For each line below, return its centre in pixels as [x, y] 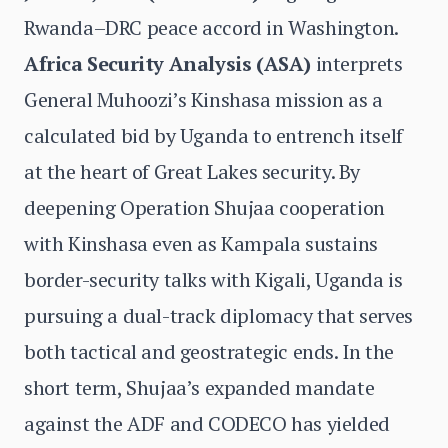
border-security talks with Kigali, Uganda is [213, 279]
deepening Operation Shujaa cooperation [204, 207]
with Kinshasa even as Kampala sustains [201, 243]
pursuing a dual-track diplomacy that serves [218, 315]
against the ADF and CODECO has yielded [207, 423]
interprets [357, 63]
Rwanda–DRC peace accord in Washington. [211, 27]
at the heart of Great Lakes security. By [192, 171]
